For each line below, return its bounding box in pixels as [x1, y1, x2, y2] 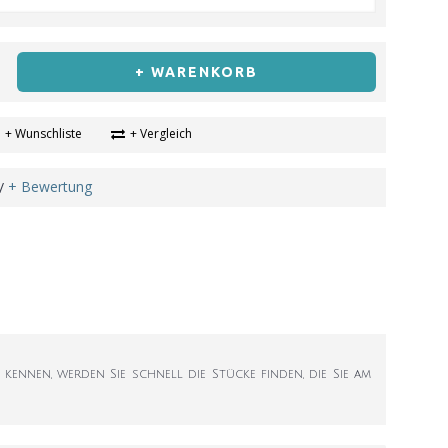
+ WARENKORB [134, 64, 258, 80]
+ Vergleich [129, 125, 192, 142]
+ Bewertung [8, 177, 92, 196]
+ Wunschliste [4, 125, 82, 142]
